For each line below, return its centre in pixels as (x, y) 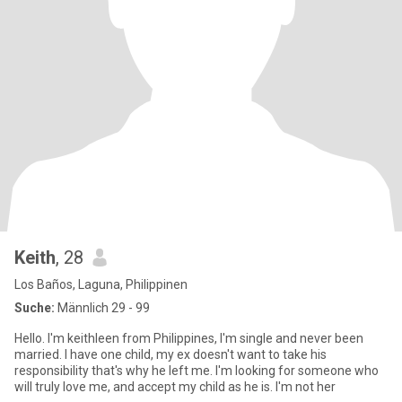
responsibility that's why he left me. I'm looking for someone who (197, 371)
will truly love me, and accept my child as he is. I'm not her (175, 387)
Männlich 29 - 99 (102, 308)
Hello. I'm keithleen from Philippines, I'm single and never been (189, 338)
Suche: (35, 308)
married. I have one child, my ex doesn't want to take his (170, 354)
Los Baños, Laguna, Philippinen (101, 284)
